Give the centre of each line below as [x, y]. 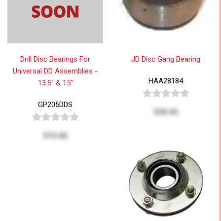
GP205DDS [55, 104]
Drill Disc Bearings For [55, 59]
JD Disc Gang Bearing [166, 59]
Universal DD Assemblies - [55, 71]
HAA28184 [166, 81]
